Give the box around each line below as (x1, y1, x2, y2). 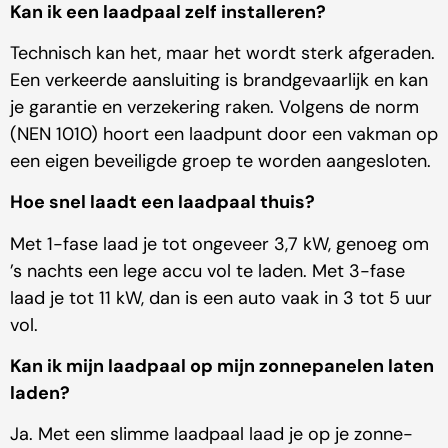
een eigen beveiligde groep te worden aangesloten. (10, 148, 431, 173)
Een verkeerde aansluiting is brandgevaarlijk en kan (10, 67, 428, 92)
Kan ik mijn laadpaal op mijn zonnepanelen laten (10, 354, 434, 379)
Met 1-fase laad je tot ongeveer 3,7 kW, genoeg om (10, 231, 429, 256)
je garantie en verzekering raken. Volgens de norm (10, 94, 419, 119)
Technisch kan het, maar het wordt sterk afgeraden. (10, 40, 435, 65)
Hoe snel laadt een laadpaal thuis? (10, 190, 315, 215)
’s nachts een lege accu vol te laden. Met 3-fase (10, 258, 405, 283)
